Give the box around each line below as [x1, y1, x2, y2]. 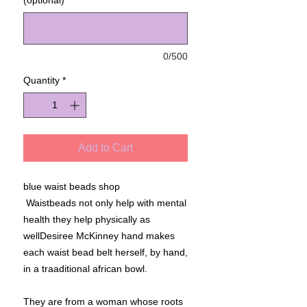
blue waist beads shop [23, 181, 120, 193]
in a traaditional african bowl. [23, 263, 147, 275]
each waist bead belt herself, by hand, [23, 247, 188, 258]
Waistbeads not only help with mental [23, 197, 186, 209]
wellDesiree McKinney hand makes [23, 230, 175, 242]
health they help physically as [23, 214, 150, 225]
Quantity [23, 75, 60, 86]
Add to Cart [78, 142, 133, 154]
